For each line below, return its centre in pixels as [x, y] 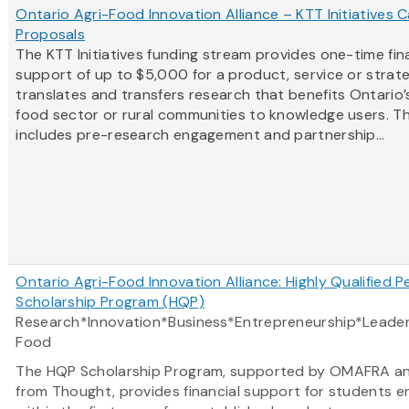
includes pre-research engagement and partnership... [200, 135]
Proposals [51, 35]
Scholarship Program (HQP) [110, 302]
